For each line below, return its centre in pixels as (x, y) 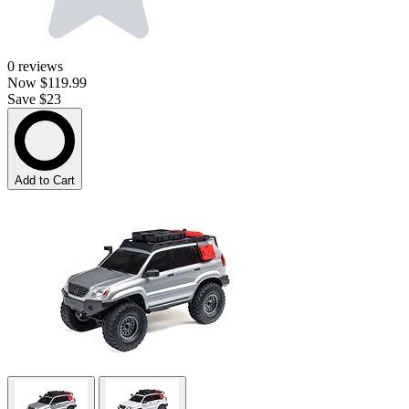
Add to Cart (45, 181)
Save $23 (34, 100)
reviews (41, 67)
